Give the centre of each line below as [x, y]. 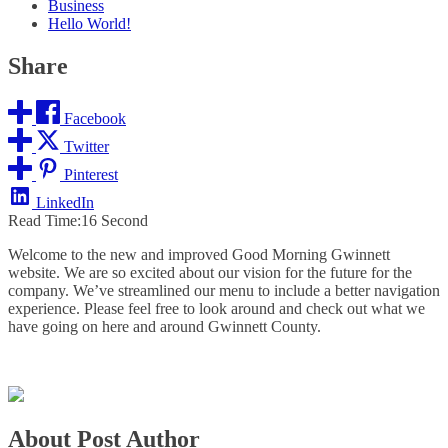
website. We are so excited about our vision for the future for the [210, 272]
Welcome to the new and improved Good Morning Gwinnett [199, 254]
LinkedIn [65, 202]
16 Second [114, 220]
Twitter [86, 146]
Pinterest [91, 174]
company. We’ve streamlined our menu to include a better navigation [224, 290]
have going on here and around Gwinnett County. [164, 326]
